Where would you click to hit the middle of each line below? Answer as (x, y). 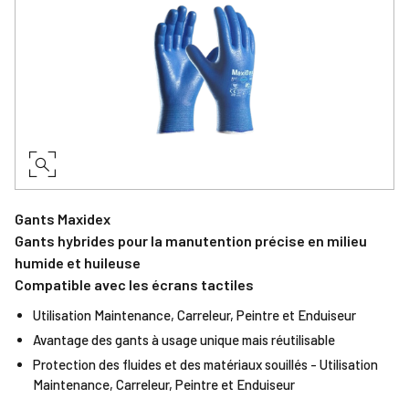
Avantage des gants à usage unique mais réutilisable (184, 340)
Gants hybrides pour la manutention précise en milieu (191, 241)
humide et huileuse (78, 262)
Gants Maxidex (63, 219)
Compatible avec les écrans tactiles (134, 284)
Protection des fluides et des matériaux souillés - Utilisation (205, 364)
